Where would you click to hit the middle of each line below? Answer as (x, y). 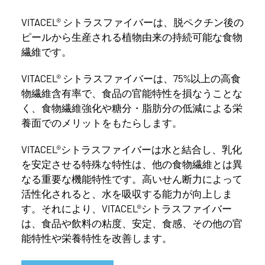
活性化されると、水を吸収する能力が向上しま (127, 193)
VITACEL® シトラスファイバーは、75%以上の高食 (131, 78)
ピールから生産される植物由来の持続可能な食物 (132, 36)
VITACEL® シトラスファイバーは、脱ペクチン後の (132, 22)
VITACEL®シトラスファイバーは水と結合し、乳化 (132, 149)
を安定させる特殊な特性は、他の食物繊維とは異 (132, 164)
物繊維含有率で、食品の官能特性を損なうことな (132, 93)
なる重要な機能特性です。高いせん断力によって (132, 178)
